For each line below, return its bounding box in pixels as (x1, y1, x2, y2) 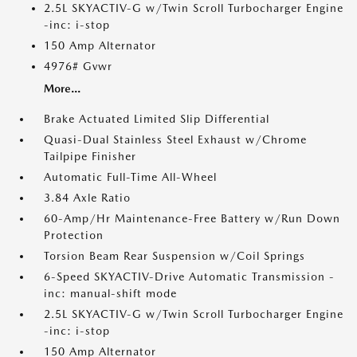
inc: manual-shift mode (44, 287, 177, 300)
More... (44, 82, 80, 95)
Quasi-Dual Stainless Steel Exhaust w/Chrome (44, 133, 307, 146)
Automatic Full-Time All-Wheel (44, 171, 217, 183)
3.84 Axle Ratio (44, 191, 131, 204)
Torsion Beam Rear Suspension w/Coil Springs (44, 249, 305, 262)
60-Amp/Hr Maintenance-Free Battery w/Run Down (44, 212, 340, 225)
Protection (44, 229, 104, 241)
